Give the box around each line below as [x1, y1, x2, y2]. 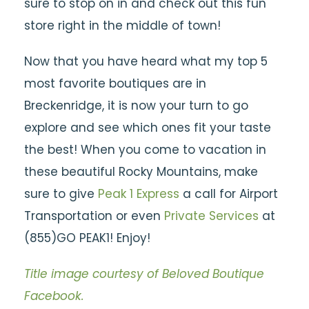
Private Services [164, 208, 259, 224]
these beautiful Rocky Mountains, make [24, 163, 258, 180]
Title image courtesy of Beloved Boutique [24, 266, 264, 282]
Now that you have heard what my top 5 [24, 53, 268, 70]
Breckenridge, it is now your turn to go [24, 97, 248, 114]
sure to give [24, 186, 98, 202]
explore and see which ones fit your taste [24, 119, 271, 136]
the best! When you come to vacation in [24, 141, 266, 158]
